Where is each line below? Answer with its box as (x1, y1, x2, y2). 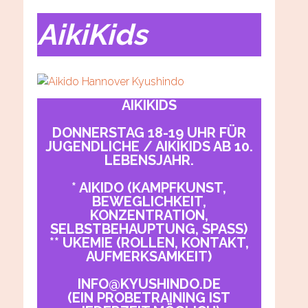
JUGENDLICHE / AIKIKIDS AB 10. (45, 138, 253, 155)
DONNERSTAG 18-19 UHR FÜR (52, 124, 246, 142)
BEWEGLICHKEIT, (91, 193, 206, 210)
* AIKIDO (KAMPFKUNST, (71, 179, 227, 197)
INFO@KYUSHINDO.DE (77, 276, 221, 293)
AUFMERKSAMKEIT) (86, 248, 212, 265)
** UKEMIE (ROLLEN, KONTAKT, (49, 234, 249, 252)
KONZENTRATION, (89, 207, 208, 224)
